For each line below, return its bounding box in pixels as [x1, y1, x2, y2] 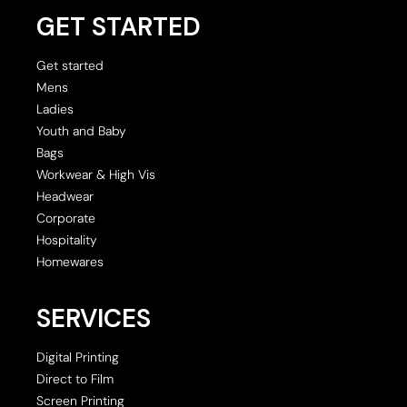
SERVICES [36, 301, 151, 335]
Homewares [36, 253, 104, 270]
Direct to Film [36, 370, 114, 387]
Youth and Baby [36, 122, 126, 139]
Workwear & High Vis [36, 165, 155, 183]
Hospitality [36, 231, 97, 248]
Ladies [36, 100, 74, 117]
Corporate [36, 209, 95, 226]
